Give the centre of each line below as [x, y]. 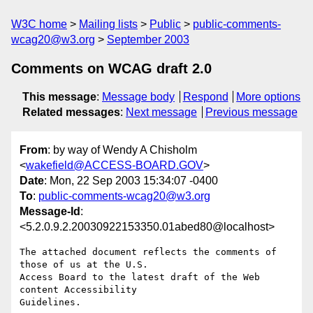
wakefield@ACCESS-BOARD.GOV [115, 166]
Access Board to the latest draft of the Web [140, 277]
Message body [138, 97]
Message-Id [50, 212]
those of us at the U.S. [84, 265]
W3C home [39, 24]
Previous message [251, 112]
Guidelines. [50, 303]
